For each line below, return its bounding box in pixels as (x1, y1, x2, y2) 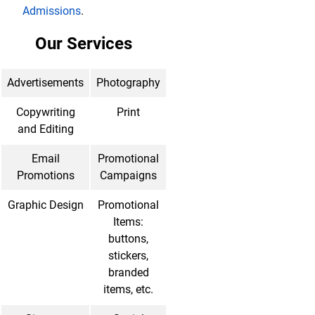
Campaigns (100, 169, 157, 182)
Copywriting (15, 105, 75, 119)
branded (108, 266, 149, 279)
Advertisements (7, 76, 84, 89)
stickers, (108, 249, 148, 262)
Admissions (22, 4, 81, 18)
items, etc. (103, 283, 153, 296)
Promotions (16, 169, 75, 182)
